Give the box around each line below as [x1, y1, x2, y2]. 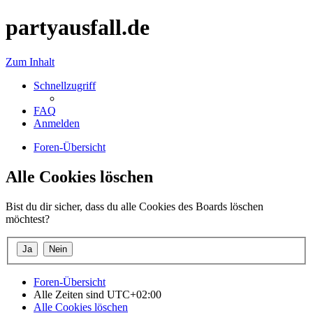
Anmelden [34, 117, 80, 129]
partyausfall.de [6, 15, 150, 41]
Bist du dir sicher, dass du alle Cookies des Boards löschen [6, 200, 263, 212]
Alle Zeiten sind [34, 289, 107, 301]
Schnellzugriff [34, 79, 96, 92]
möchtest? [6, 212, 50, 225]
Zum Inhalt [6, 55, 54, 68]
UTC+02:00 [107, 289, 161, 301]
